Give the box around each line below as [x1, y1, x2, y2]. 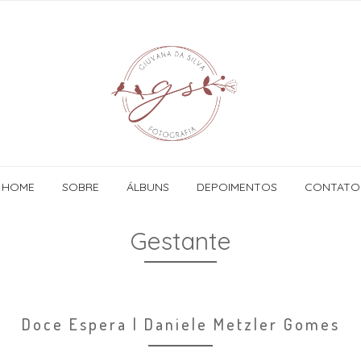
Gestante [130, 225, 231, 256]
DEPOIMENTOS [196, 179, 277, 194]
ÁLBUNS [126, 179, 169, 194]
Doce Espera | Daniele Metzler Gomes [21, 313, 340, 334]
